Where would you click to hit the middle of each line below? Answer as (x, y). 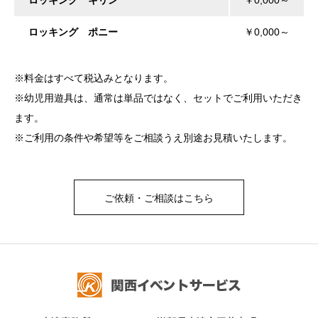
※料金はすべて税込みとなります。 (94, 78)
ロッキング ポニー (73, 32)
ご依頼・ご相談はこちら (159, 198)
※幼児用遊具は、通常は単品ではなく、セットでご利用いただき (158, 98)
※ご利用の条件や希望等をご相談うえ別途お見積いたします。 (153, 137)
